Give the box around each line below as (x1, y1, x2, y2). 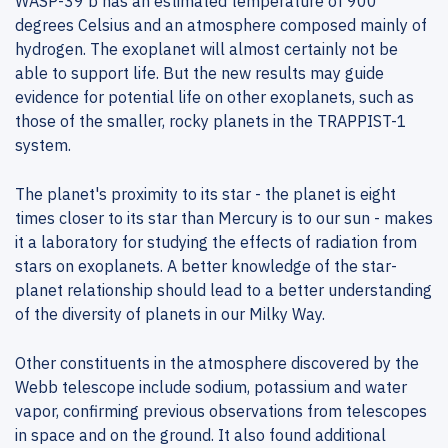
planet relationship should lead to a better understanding (15, 280, 432, 300)
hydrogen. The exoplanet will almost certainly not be (15, 39, 398, 59)
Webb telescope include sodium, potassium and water (15, 377, 407, 397)
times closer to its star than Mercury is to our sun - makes (15, 208, 433, 228)
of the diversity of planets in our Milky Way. (15, 304, 325, 324)
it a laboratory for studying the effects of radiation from (15, 232, 417, 252)
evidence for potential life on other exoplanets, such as (15, 87, 414, 107)
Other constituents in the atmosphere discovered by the (15, 353, 419, 373)
